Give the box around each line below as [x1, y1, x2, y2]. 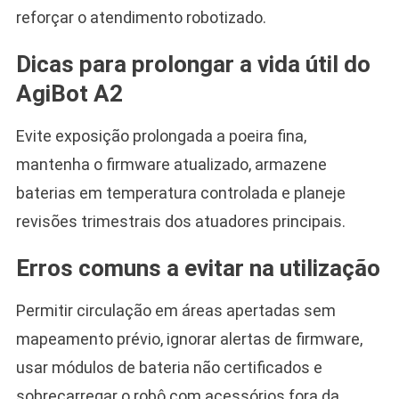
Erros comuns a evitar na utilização [15, 254, 380, 281]
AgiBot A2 [15, 79, 123, 107]
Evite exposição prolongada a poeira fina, [15, 126, 306, 145]
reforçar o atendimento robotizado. [15, 7, 266, 27]
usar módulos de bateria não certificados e [15, 357, 322, 377]
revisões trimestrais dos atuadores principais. [15, 211, 346, 231]
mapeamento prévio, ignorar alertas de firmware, [15, 329, 362, 348]
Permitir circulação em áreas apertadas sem [15, 300, 336, 320]
